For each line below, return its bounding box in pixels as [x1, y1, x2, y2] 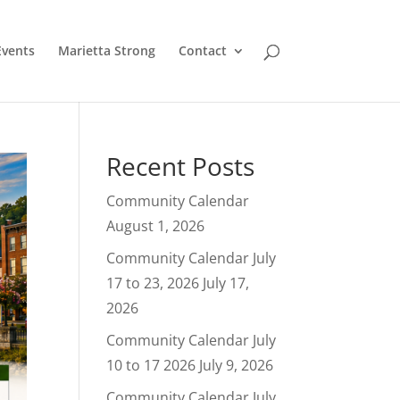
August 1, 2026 [106, 216, 205, 236]
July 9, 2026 [199, 355, 274, 375]
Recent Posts [106, 149, 255, 183]
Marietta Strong [57, 42, 155, 59]
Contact [178, 42, 227, 59]
